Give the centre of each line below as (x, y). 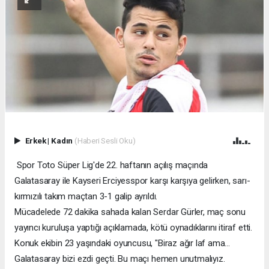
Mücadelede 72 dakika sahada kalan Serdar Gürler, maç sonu (130, 212)
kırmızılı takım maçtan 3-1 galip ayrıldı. (86, 196)
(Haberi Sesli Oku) (105, 140)
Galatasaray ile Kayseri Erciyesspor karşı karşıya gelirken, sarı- (132, 180)
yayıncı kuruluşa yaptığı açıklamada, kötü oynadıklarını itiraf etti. (133, 227)
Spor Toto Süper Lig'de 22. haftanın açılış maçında (111, 165)
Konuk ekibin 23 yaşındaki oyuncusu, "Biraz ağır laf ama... (122, 243)
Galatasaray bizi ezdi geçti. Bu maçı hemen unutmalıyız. (120, 258)
